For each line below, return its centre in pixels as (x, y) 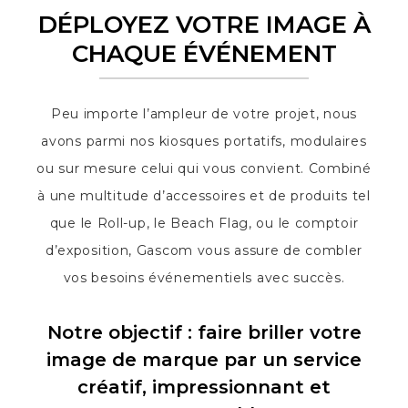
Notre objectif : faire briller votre (204, 332)
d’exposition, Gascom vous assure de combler (204, 250)
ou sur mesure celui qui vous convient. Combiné (204, 168)
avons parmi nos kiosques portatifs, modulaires (204, 141)
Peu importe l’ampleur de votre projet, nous (204, 114)
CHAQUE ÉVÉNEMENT (204, 54)
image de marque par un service (204, 360)
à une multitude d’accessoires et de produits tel (204, 196)
